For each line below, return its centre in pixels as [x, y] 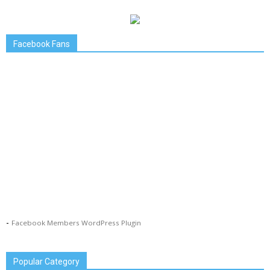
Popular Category [46, 262]
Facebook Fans [42, 44]
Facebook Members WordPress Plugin [76, 223]
